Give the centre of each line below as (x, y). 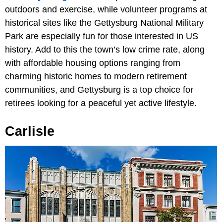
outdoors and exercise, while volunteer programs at (106, 10)
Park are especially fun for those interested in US (102, 36)
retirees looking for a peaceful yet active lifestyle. (101, 103)
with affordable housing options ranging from (93, 63)
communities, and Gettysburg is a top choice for (99, 90)
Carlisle (30, 132)
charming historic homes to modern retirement (96, 77)
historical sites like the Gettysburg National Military (104, 23)
